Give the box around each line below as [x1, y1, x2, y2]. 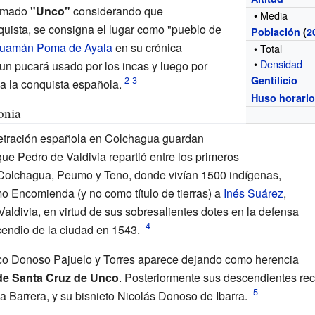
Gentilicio [251, 72, 298, 87]
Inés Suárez [223, 184, 283, 201]
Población [251, 24, 301, 39]
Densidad [260, 56, 303, 71]
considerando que [70, 2, 163, 19]
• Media [254, 7, 288, 22]
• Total [254, 40, 283, 56]
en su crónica [112, 39, 182, 56]
